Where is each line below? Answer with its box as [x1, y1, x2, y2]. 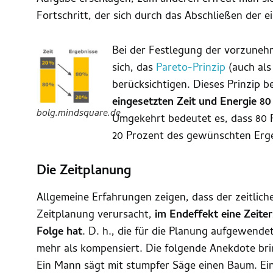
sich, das [112, 60, 156, 78]
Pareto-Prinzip [156, 60, 225, 78]
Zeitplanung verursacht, [37, 206, 155, 224]
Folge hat [37, 223, 82, 241]
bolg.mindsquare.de [37, 106, 121, 122]
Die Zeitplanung [37, 160, 132, 183]
